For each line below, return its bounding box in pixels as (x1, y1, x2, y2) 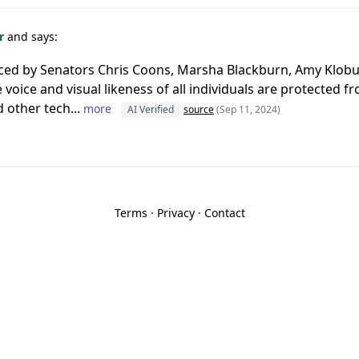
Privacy (156, 205, 195, 220)
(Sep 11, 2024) (216, 103, 280, 116)
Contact (204, 205, 245, 220)
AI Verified (127, 103, 174, 116)
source (184, 103, 214, 116)
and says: (7, 28, 58, 44)
